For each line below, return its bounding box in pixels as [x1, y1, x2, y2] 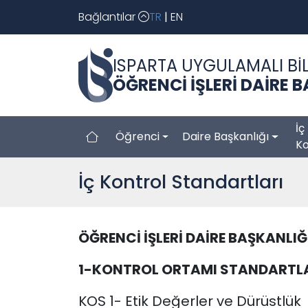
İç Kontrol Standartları [78, 168, 283, 196]
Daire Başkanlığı [182, 129, 269, 145]
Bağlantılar [78, 9, 138, 25]
